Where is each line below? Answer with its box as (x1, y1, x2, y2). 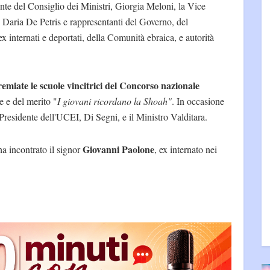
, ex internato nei (154, 142, 217, 155)
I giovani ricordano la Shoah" (57, 94, 172, 107)
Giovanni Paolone (80, 142, 154, 156)
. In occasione (172, 94, 224, 107)
